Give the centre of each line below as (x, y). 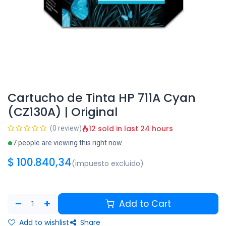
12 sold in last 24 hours (131, 128)
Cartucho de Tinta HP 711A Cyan (102, 98)
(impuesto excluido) (108, 163)
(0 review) (66, 128)
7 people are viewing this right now (67, 143)
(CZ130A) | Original (63, 112)
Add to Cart (144, 204)
